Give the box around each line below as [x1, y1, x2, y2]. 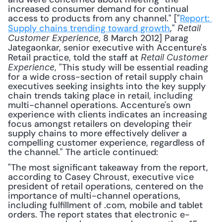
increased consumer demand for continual [8, 3, 188, 15]
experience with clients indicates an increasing [8, 109, 207, 120]
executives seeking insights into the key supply [8, 80, 206, 92]
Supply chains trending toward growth [8, 22, 170, 34]
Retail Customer [141, 52, 208, 62]
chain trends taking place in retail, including [8, 90, 193, 102]
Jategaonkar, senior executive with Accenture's [8, 42, 207, 54]
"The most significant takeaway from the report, [8, 162, 208, 173]
